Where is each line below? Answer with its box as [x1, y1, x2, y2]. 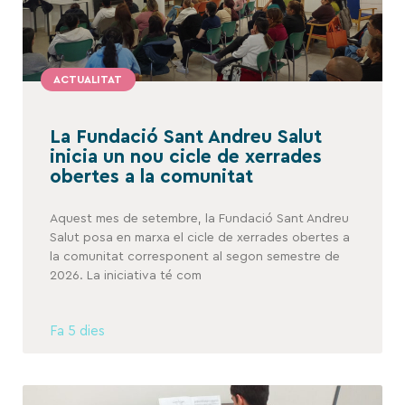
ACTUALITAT [53, 74, 123, 86]
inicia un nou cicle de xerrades [50, 147, 322, 167]
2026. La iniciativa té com [50, 269, 202, 283]
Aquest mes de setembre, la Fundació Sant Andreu [50, 212, 349, 226]
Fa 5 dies [50, 325, 105, 339]
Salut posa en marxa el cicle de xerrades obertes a [50, 231, 350, 245]
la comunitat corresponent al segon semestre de [50, 250, 340, 264]
